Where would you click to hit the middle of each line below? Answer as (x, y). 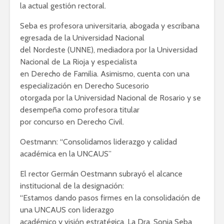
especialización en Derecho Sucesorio (84, 86)
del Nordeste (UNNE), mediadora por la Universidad (109, 50)
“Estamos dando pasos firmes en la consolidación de (110, 198)
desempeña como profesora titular (80, 110)
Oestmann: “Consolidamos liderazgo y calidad (98, 142)
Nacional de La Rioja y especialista (78, 62)
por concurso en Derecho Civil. (72, 122)
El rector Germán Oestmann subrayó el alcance (101, 174)
